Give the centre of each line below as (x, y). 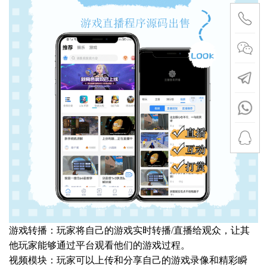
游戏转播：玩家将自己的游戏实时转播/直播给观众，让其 (129, 231)
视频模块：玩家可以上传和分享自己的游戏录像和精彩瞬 (128, 260)
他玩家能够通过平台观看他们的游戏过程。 (100, 246)
